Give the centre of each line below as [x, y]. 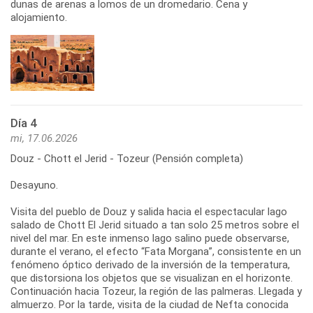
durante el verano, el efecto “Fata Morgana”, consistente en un [156, 251]
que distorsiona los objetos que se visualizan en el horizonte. [152, 278]
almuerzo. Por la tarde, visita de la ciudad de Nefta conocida [150, 304]
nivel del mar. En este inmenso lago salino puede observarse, [150, 238]
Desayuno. [34, 185]
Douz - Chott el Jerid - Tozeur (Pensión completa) [127, 158]
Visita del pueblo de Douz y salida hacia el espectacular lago [149, 211]
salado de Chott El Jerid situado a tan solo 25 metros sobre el [155, 225]
